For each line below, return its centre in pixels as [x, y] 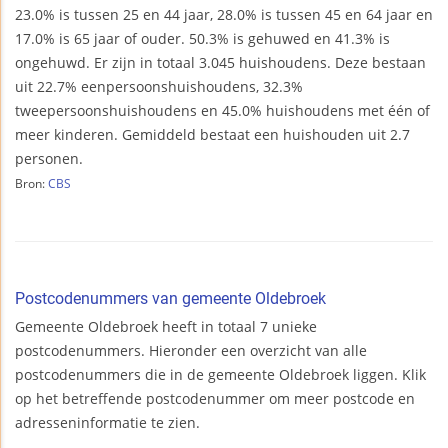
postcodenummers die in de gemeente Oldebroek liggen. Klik [220, 375]
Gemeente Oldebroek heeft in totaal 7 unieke [166, 327]
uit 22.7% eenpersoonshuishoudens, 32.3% [159, 87]
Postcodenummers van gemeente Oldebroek [170, 299]
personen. [49, 159]
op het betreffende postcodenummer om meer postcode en [215, 399]
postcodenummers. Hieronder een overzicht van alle [191, 351]
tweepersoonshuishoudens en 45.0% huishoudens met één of [222, 111]
